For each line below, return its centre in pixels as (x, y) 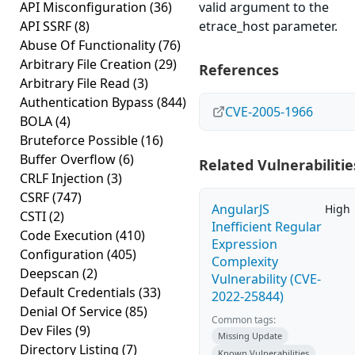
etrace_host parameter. (268, 26)
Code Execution (68, 235)
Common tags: (244, 320)
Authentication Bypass (88, 102)
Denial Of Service (73, 311)
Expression (244, 244)
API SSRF (47, 26)
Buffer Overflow (69, 159)
